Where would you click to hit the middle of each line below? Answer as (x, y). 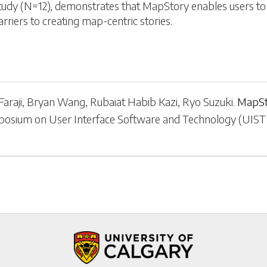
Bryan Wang (56, 101)
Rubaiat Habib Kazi (134, 101)
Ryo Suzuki (208, 101)
